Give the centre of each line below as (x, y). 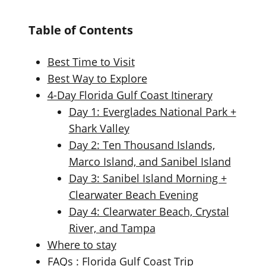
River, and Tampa (112, 228)
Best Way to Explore (97, 78)
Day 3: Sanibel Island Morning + (148, 178)
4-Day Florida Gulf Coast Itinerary (130, 95)
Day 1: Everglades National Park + (152, 112)
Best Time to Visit (91, 62)
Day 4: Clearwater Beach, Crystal (149, 211)
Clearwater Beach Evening (133, 195)
